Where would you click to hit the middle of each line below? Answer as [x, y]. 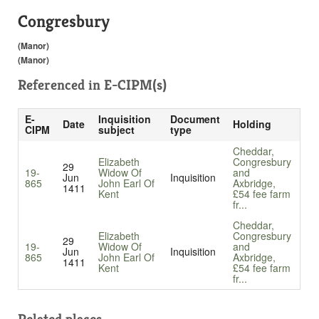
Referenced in [61, 85]
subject [116, 130]
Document [195, 119]
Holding [252, 124]
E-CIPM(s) [135, 85]
